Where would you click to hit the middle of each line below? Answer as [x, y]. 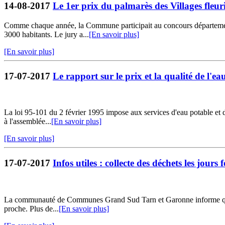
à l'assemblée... [28, 122]
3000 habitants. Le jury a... [46, 34]
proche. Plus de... [31, 208]
